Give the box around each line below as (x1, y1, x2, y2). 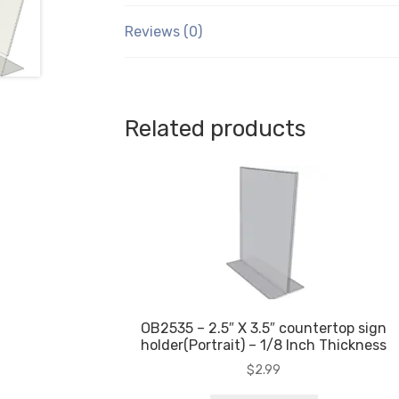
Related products (125, 115, 307, 142)
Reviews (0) (125, 22, 203, 40)
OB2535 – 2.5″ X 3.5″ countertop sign (141, 319, 387, 337)
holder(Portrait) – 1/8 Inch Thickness (141, 336, 387, 354)
